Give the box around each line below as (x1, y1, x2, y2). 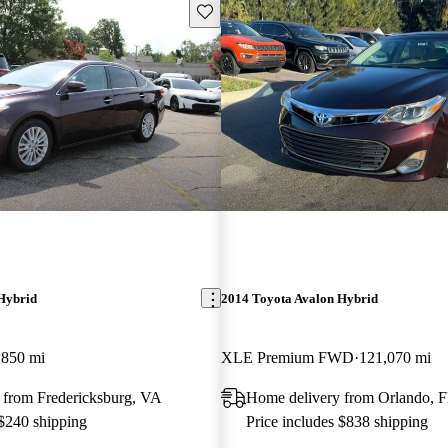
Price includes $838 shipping (245, 412, 428, 430)
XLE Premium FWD (220, 348, 354, 366)
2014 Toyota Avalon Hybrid (220, 290, 378, 306)
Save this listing (195, 2, 289, 18)
